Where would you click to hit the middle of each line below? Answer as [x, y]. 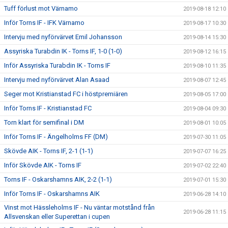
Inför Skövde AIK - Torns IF [43, 165]
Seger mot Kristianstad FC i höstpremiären [66, 94]
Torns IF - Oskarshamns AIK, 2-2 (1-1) [58, 180]
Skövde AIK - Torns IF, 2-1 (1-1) [49, 151]
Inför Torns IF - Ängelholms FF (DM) [56, 137]
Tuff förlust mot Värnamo [41, 9]
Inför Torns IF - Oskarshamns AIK [52, 194]
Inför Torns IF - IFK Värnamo [44, 23]
